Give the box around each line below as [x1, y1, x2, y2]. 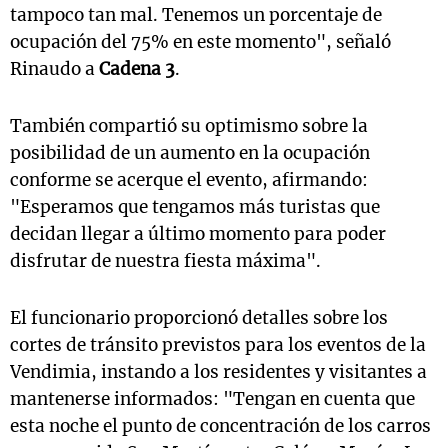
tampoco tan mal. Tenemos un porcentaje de [10, 4, 382, 26]
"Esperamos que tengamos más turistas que [10, 196, 380, 218]
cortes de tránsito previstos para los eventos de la [10, 334, 426, 356]
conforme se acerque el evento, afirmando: [10, 169, 368, 191]
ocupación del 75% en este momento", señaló [10, 31, 391, 53]
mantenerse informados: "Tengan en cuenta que [10, 388, 415, 410]
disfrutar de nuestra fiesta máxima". [10, 250, 321, 272]
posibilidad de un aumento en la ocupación [10, 142, 370, 164]
